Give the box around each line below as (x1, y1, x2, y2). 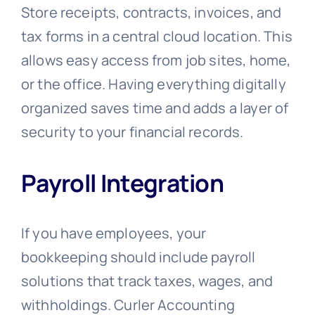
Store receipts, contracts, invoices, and (20, 2, 282, 22)
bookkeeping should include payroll (20, 247, 256, 267)
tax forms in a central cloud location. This (20, 26, 292, 46)
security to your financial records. (20, 122, 244, 141)
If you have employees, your (20, 224, 207, 243)
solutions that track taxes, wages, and (20, 271, 274, 291)
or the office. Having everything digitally (20, 74, 286, 94)
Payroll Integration (20, 166, 224, 199)
